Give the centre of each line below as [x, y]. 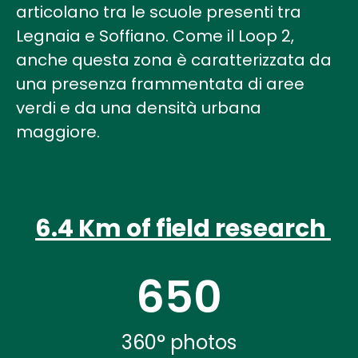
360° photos [179, 342]
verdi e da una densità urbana [139, 107]
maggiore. [58, 131]
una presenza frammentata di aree [160, 84]
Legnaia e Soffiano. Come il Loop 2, [155, 36]
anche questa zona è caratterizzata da [174, 60]
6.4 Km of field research [183, 229]
